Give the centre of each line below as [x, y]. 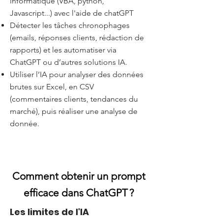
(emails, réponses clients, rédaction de [77, 38]
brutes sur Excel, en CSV [52, 87]
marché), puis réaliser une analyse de [74, 111]
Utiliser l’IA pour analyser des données [77, 74]
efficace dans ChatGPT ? [79, 193]
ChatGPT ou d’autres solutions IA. [69, 62]
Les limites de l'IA [49, 212]
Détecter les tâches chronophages [70, 25]
